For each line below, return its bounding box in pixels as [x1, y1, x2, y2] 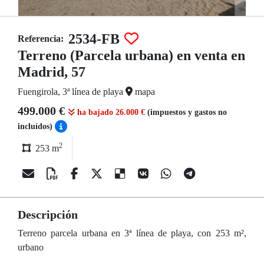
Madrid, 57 [18, 64, 85, 80]
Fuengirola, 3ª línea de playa [18, 87, 126, 97]
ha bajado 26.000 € [75, 108, 147, 117]
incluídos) [18, 122, 55, 131]
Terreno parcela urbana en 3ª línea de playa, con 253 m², [18, 228, 246, 238]
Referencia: [18, 34, 64, 44]
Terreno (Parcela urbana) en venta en [18, 48, 245, 63]
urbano [18, 242, 44, 252]
